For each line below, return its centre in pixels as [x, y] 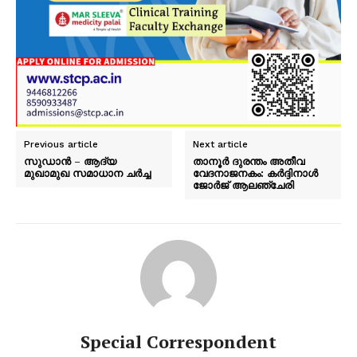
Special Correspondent [178, 342]
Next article [221, 145]
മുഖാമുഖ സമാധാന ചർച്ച [87, 173]
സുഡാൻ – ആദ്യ [70, 161]
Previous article [61, 145]
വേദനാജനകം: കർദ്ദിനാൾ [256, 173]
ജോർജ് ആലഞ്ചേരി [244, 185]
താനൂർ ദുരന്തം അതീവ [249, 161]
